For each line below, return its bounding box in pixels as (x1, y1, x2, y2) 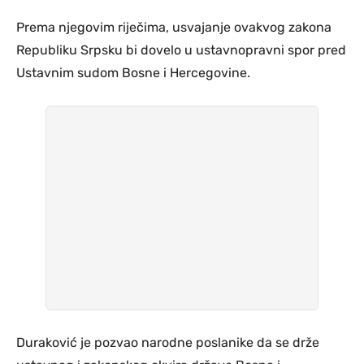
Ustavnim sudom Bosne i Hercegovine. (16, 64, 250, 80)
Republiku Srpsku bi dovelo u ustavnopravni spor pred (16, 41, 346, 58)
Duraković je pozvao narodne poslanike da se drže (16, 334, 319, 350)
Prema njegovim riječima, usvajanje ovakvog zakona (16, 19, 331, 35)
